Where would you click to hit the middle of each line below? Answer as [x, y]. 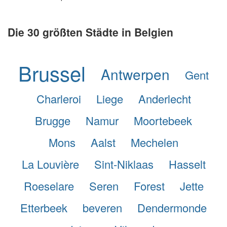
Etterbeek [44, 207]
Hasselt [187, 164]
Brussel [52, 72]
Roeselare [49, 185]
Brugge [53, 120]
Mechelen [155, 142]
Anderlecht [164, 98]
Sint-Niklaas [124, 164]
